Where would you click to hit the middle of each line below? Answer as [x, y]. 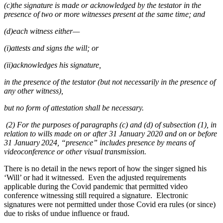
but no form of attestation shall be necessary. [74, 108]
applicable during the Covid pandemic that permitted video [96, 187]
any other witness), [34, 91]
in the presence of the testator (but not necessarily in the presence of [110, 82]
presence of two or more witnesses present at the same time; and [105, 14]
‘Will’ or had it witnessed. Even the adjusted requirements [95, 178]
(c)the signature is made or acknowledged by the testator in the [103, 5]
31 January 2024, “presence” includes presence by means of [99, 143]
